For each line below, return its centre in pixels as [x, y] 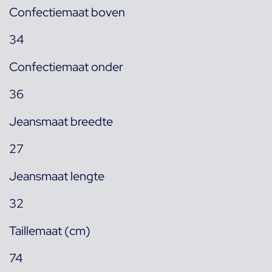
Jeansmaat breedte [61, 121]
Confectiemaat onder [66, 66]
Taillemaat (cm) [50, 230]
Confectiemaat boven [67, 12]
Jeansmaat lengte [57, 176]
